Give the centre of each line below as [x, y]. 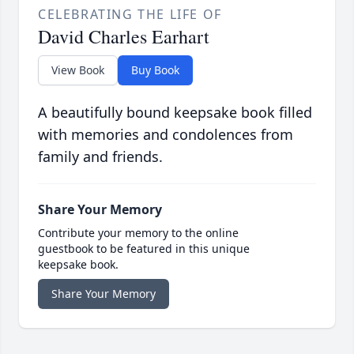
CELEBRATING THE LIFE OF [130, 15]
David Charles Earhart [124, 37]
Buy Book [155, 70]
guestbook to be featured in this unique [144, 249]
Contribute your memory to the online [138, 233]
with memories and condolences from [166, 135]
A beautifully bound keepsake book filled [175, 113]
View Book [78, 70]
